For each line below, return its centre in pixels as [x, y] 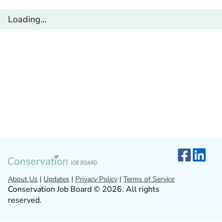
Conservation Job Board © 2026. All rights [84, 189]
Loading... [27, 19]
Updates [56, 179]
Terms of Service [149, 179]
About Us [23, 179]
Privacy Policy [96, 179]
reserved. [25, 200]
